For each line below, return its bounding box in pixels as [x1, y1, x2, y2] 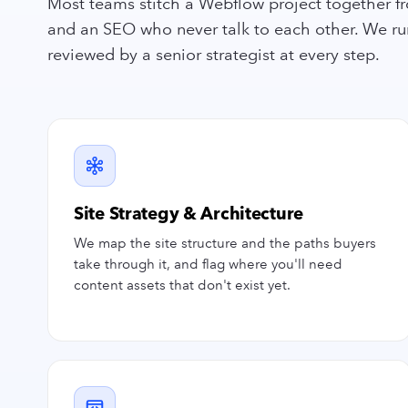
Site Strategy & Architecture [74, 203, 304, 224]
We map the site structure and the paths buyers [74, 235, 376, 251]
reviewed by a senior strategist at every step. [47, 45, 380, 65]
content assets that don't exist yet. [74, 277, 291, 293]
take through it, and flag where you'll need [74, 256, 342, 272]
